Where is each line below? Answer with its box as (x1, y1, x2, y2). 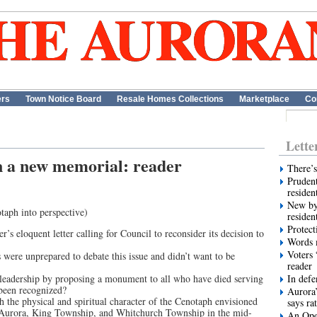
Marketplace (239, 94, 289, 104)
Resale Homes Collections (117, 94, 224, 104)
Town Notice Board (25, 94, 101, 104)
